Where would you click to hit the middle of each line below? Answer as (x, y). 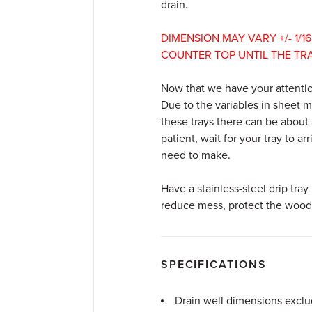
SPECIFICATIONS (213, 265)
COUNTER (186, 55)
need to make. (195, 155)
